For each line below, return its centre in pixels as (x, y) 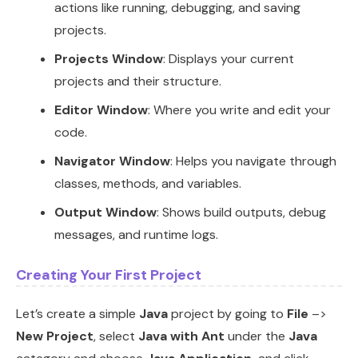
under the (257, 336)
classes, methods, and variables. (148, 184)
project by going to (227, 314)
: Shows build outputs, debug (241, 213)
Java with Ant (181, 336)
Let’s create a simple (78, 314)
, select (116, 336)
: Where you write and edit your (239, 110)
